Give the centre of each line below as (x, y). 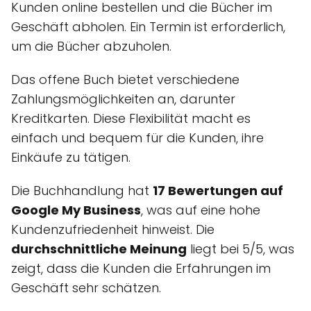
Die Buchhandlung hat (82, 191)
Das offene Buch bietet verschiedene (125, 80)
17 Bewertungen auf (218, 191)
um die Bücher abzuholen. (91, 47)
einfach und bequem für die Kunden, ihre (137, 138)
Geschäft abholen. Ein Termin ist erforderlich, (148, 27)
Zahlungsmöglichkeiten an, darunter (123, 99)
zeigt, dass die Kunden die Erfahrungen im (141, 269)
